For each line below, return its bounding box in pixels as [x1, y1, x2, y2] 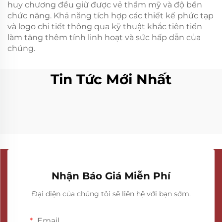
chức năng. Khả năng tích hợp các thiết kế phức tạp [7, 11, 214, 20]
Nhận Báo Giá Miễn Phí [52, 170, 170, 182]
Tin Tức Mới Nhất [51, 71, 171, 88]
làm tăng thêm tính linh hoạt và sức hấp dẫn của [7, 33, 201, 42]
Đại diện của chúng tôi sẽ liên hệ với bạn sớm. [31, 189, 191, 198]
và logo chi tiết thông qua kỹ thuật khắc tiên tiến [7, 22, 202, 31]
